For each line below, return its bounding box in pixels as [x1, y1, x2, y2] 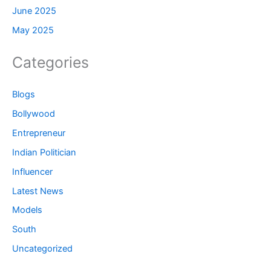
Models [12, 204, 42, 216]
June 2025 [12, 5, 56, 17]
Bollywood [12, 108, 55, 119]
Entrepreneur [12, 127, 65, 139]
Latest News [12, 185, 64, 197]
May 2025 [12, 25, 54, 36]
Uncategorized [12, 243, 73, 255]
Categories [12, 53, 89, 72]
